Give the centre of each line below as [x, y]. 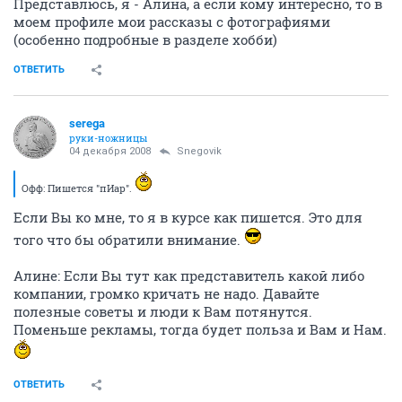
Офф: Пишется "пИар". [78, 188]
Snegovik [199, 151]
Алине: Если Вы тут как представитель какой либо [189, 275]
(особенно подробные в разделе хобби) [145, 39]
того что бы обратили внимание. [129, 240]
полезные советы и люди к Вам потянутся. [163, 311]
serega [87, 123]
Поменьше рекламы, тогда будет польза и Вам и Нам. [200, 329]
